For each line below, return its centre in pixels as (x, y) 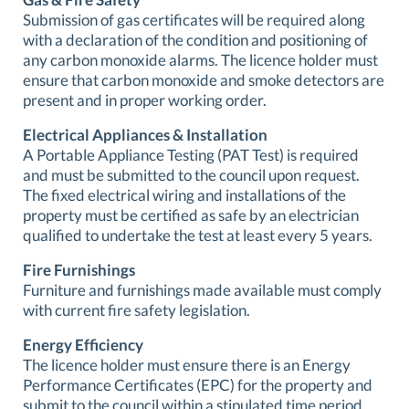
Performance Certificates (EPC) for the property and (198, 384)
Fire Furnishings (79, 269)
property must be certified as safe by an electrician (191, 215)
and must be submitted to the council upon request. (191, 174)
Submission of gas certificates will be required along (194, 19)
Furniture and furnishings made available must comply (202, 289)
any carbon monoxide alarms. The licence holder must (200, 59)
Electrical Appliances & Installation (145, 134)
